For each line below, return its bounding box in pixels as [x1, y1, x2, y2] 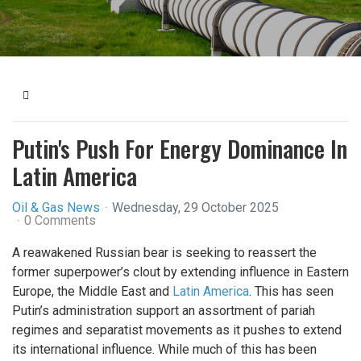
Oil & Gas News [12, 200, 100, 215]
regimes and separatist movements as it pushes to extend [12, 322, 342, 338]
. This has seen [249, 284, 334, 299]
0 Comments [24, 213, 96, 228]
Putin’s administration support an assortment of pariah [12, 303, 315, 318]
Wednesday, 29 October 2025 [112, 200, 279, 215]
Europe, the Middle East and [12, 284, 172, 299]
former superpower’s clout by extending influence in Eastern [12, 264, 349, 280]
